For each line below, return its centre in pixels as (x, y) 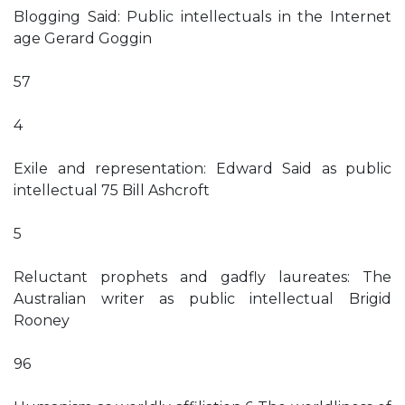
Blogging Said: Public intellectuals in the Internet (202, 17)
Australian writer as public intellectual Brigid (202, 299)
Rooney (42, 320)
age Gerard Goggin (83, 38)
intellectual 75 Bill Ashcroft (112, 190)
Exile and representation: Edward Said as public (202, 169)
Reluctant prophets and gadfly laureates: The (202, 277)
